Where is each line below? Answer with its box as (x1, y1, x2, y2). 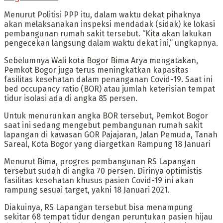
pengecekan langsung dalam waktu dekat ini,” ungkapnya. (4, 38, 218, 48)
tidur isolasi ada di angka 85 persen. (4, 94, 137, 104)
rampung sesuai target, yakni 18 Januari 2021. (4, 185, 170, 195)
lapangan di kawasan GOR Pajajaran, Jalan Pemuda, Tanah (4, 130, 218, 140)
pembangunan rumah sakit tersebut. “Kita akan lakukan (4, 29, 212, 39)
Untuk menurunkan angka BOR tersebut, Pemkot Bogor (4, 111, 208, 121)
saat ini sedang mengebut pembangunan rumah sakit (4, 120, 203, 130)
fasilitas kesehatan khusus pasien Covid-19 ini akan (4, 176, 194, 186)
